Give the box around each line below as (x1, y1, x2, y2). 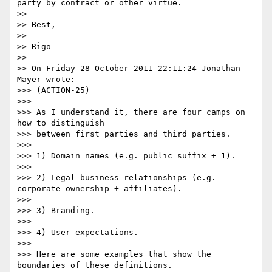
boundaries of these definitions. (17, 260, 172, 270)
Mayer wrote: (17, 75, 75, 84)
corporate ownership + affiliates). (17, 184, 182, 194)
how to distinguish (17, 118, 109, 128)
